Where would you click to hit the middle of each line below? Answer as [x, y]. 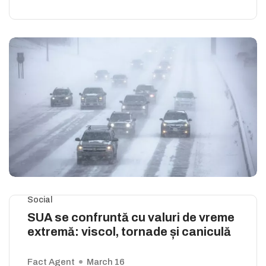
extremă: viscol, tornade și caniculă [129, 232]
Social [40, 200]
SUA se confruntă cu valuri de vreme [131, 218]
